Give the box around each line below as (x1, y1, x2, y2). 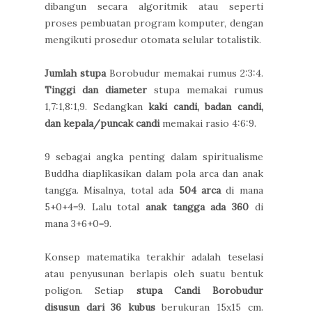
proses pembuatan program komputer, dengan (45, 17, 263, 30)
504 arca (178, 184, 221, 197)
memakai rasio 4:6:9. (159, 117, 256, 130)
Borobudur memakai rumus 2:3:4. (105, 67, 263, 80)
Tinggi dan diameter (45, 84, 147, 97)
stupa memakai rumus (146, 84, 263, 97)
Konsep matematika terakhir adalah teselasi (45, 251, 263, 264)
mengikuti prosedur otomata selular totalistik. (45, 33, 261, 47)
